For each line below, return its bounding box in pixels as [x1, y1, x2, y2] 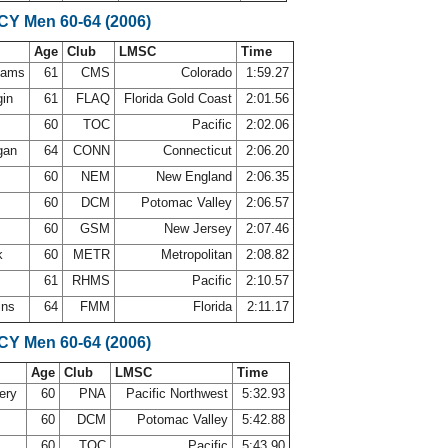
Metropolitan [157, 247, 236, 262]
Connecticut [159, 143, 236, 158]
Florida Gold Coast [120, 91, 236, 106]
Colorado [177, 65, 236, 80]
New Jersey [160, 221, 236, 236]
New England [152, 169, 236, 184]
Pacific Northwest [122, 386, 232, 401]
